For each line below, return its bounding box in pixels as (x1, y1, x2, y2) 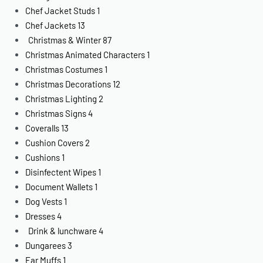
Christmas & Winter (28, 34, 102, 45)
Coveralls (25, 122, 60, 133)
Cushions (25, 151, 60, 163)
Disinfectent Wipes (25, 166, 97, 177)
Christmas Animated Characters (25, 49, 146, 60)
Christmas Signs (25, 107, 87, 119)
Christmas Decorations (25, 78, 112, 89)
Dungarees (25, 240, 66, 251)
